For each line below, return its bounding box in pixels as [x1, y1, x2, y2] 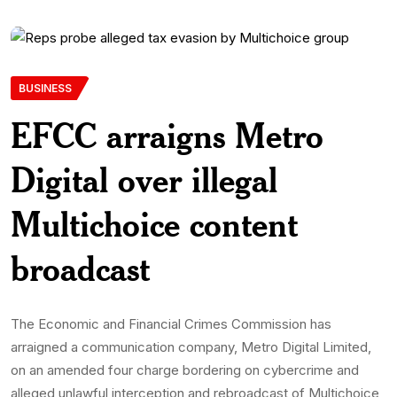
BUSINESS [19, 81, 72, 95]
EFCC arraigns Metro [11, 113, 323, 157]
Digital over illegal [11, 157, 277, 201]
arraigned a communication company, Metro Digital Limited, [11, 338, 371, 355]
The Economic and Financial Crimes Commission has [11, 315, 331, 332]
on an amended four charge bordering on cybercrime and [11, 361, 359, 378]
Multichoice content [11, 201, 298, 245]
